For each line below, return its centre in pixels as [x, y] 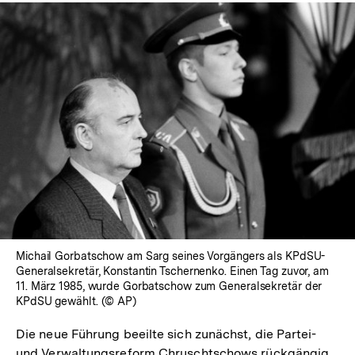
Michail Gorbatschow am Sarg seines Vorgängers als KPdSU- [171, 256]
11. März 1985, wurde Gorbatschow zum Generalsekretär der [169, 286]
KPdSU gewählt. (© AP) [76, 301]
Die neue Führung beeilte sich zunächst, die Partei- [166, 334]
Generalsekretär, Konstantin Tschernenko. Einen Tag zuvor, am [172, 271]
